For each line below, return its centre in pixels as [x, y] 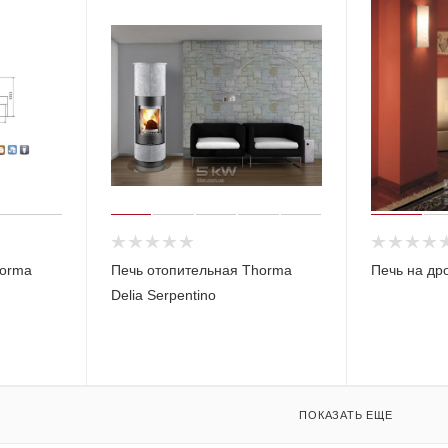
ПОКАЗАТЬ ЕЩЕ [346, 414]
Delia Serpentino [163, 294]
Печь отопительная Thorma [201, 269]
